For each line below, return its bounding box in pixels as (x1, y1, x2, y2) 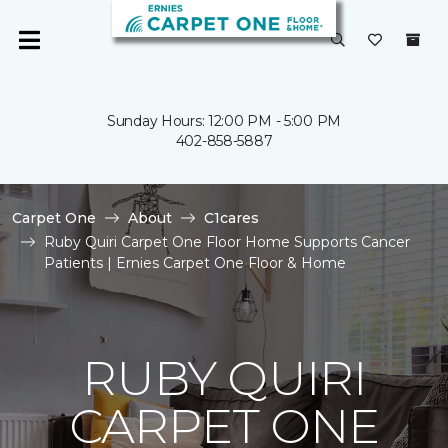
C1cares (204, 209, 259, 227)
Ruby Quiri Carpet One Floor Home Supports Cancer (44, 233, 410, 251)
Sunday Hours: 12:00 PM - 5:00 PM (106, 112, 342, 130)
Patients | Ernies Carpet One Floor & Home (44, 254, 346, 272)
